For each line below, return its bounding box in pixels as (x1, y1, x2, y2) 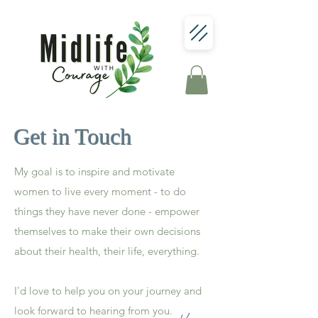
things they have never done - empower (14, 204, 199, 218)
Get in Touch (14, 124, 132, 150)
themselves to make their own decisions (14, 224, 200, 238)
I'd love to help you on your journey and (14, 283, 202, 297)
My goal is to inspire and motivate (14, 164, 175, 178)
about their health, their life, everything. (14, 243, 202, 258)
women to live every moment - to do (14, 184, 186, 198)
